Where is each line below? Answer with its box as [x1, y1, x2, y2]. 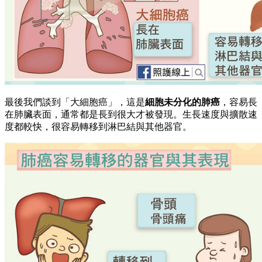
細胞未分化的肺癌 [145, 96, 220, 107]
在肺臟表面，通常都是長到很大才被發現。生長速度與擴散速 [5, 109, 257, 119]
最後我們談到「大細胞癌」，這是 [5, 96, 145, 107]
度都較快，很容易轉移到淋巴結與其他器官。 [5, 121, 192, 132]
